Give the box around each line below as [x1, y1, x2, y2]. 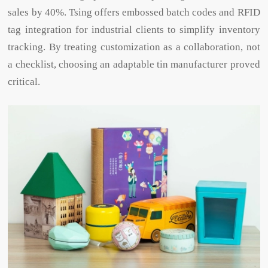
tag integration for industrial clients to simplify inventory [8, 23, 260, 35]
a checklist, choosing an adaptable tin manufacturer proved [8, 58, 260, 70]
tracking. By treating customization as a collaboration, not [8, 41, 260, 53]
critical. [8, 75, 41, 87]
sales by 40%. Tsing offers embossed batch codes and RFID [8, 6, 260, 18]
